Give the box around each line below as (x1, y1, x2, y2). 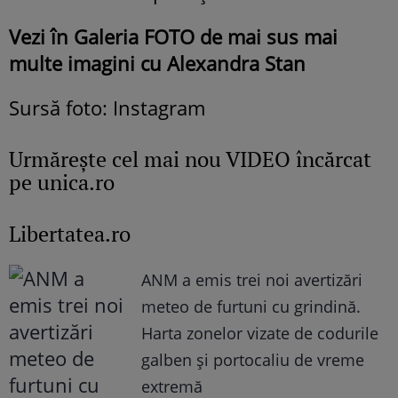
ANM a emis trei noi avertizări (141, 269, 363, 291)
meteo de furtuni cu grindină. (141, 296, 362, 318)
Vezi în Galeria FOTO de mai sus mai (9, 23, 338, 51)
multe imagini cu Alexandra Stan (9, 50, 306, 77)
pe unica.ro (9, 168, 115, 197)
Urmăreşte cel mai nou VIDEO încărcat (9, 145, 371, 174)
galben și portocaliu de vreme (141, 349, 365, 371)
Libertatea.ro (9, 219, 131, 249)
